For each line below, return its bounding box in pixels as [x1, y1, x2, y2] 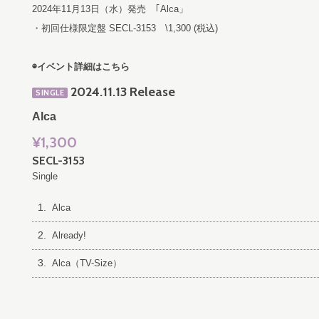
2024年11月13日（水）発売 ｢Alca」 [32, 4, 189, 14]
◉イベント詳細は [32, 61, 103, 72]
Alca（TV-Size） [52, 257, 122, 268]
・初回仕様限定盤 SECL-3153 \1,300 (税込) [32, 23, 219, 33]
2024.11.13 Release [70, 83, 175, 100]
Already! [52, 229, 87, 241]
